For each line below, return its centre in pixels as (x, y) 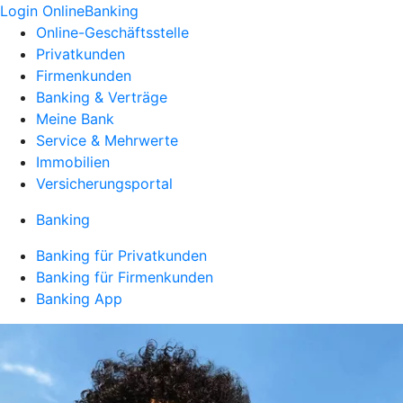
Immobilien (73, 162)
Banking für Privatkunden (121, 255)
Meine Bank (75, 119)
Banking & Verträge (102, 97)
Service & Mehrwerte (107, 140)
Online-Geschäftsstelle (112, 32)
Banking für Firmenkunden (125, 277)
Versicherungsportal (104, 184)
